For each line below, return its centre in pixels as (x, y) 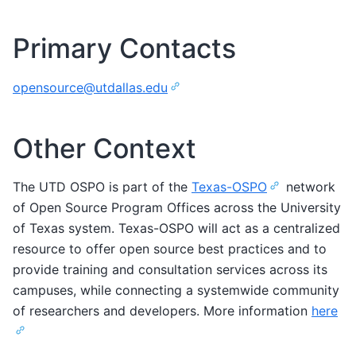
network (309, 187)
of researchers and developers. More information (162, 311)
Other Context (104, 148)
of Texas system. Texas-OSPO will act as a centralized (176, 228)
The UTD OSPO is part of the (102, 187)
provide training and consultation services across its (170, 270)
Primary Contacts (124, 48)
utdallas (119, 87)
